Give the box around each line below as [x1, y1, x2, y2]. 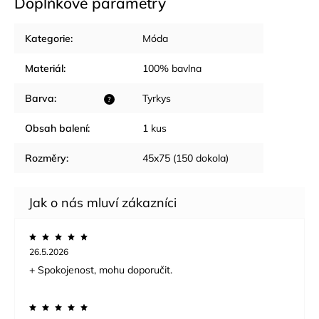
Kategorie [25, 31, 70, 45]
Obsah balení [25, 121, 88, 135]
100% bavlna [142, 61, 202, 75]
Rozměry [25, 151, 66, 164]
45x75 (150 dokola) [142, 151, 229, 164]
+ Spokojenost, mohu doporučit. [29, 263, 172, 276]
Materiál [25, 61, 63, 75]
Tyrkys [142, 91, 171, 105]
